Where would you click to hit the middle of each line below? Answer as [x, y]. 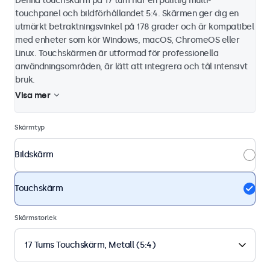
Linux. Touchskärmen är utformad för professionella [117, 53]
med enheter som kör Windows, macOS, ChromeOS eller [127, 40]
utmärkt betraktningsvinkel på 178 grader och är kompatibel [134, 27]
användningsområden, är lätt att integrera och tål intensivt [131, 66]
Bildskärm [34, 155]
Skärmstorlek [36, 218]
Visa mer [33, 95]
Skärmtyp [30, 127]
